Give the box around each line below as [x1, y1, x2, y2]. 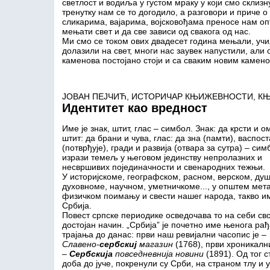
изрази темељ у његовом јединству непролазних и [61, 152, 262, 162]
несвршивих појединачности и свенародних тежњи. [61, 162, 265, 172]
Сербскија [69, 249, 113, 259]
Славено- [61, 239, 99, 249]
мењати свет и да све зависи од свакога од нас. [61, 27, 251, 36]
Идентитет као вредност [61, 101, 207, 115]
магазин [136, 239, 173, 249]
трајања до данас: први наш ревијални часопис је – [61, 230, 266, 239]
